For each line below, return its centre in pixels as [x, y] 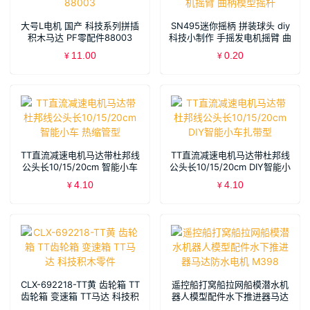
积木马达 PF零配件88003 [80, 38]
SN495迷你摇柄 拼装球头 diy [230, 26]
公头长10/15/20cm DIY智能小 [230, 167]
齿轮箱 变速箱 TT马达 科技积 [80, 297]
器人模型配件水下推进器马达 [230, 297]
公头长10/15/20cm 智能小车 [80, 167]
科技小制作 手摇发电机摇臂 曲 [230, 38]
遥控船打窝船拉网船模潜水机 [230, 285]
